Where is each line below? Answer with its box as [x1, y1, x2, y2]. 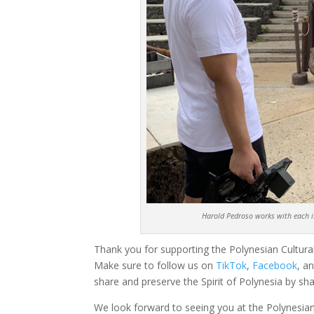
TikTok [216, 259, 247, 273]
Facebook [252, 259, 298, 273]
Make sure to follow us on [94, 259, 217, 273]
